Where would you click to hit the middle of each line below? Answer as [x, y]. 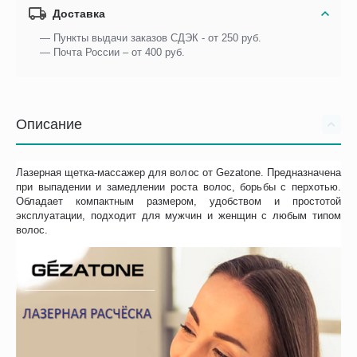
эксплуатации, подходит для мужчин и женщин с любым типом [178, 215]
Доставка [79, 13]
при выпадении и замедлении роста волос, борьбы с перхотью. [178, 186]
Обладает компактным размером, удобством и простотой [178, 201]
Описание [49, 124]
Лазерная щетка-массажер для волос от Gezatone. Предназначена [178, 172]
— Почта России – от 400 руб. [113, 52]
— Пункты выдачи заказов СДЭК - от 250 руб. [151, 37]
